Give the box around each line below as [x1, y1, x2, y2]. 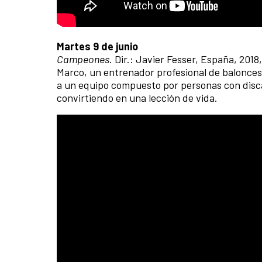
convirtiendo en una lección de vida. [57, 91, 220, 104]
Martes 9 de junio [57, 39, 138, 53]
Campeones [57, 52, 109, 65]
